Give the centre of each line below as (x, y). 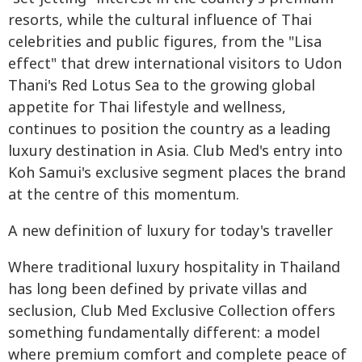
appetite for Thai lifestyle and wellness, (147, 107)
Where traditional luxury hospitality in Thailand (174, 267)
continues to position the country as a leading (169, 129)
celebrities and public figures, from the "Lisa (165, 42)
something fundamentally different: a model (164, 333)
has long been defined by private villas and (158, 289)
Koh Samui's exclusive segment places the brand (177, 173)
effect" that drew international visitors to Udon (175, 64)
